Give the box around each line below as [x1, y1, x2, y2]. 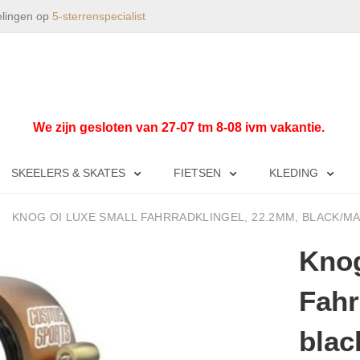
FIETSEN [174, 166, 221, 179]
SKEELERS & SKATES [11, 166, 125, 179]
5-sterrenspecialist [52, 10, 145, 22]
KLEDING [269, 166, 318, 179]
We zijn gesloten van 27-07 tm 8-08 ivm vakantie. [32, 121, 328, 134]
